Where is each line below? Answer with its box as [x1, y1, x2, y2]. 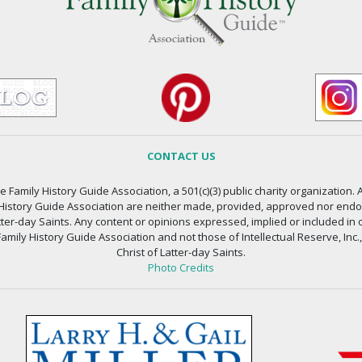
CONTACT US [146, 148, 216, 163]
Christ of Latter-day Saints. [116, 244, 246, 259]
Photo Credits [148, 259, 214, 275]
